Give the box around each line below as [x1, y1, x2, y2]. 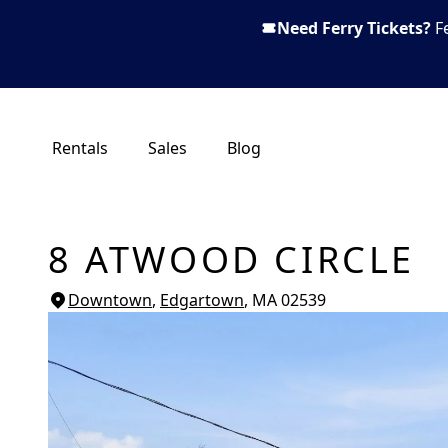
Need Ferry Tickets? [277, 17, 431, 39]
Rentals [52, 137, 108, 159]
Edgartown [160, 289, 244, 311]
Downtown [68, 289, 152, 311]
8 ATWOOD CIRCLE [48, 235, 415, 284]
